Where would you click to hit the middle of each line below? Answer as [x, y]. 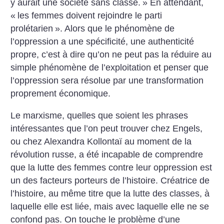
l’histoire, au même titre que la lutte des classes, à [110, 193]
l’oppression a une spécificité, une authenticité [102, 42]
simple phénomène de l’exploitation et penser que [110, 68]
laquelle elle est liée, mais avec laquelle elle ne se [110, 206]
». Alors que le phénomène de [115, 29]
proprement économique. [61, 94]
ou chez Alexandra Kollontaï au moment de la [101, 141]
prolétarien [32, 29]
